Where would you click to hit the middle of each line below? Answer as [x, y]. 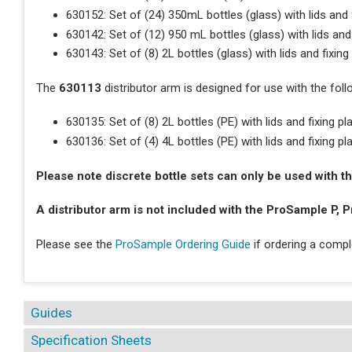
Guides [51, 312]
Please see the [76, 244]
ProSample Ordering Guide [183, 244]
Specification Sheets [91, 341]
